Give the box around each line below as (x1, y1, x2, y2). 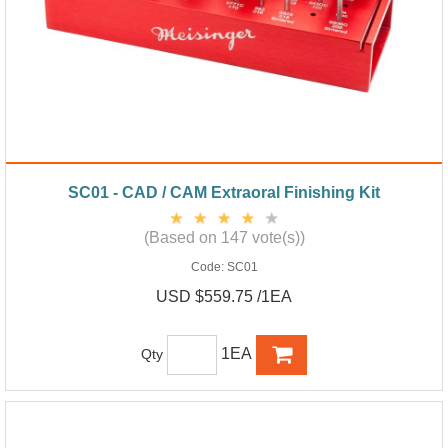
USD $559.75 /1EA (156, 287, 292, 305)
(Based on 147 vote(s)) (143, 228, 305, 246)
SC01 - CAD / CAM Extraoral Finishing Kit (68, 183, 380, 201)
